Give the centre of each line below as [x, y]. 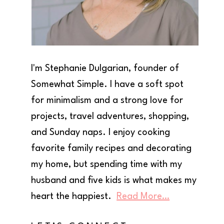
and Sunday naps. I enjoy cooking [101, 132]
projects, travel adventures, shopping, [110, 116]
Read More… [143, 196]
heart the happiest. [74, 196]
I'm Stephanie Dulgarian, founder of [105, 68]
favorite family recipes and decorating [111, 148]
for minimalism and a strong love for [107, 100]
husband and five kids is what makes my [114, 180]
